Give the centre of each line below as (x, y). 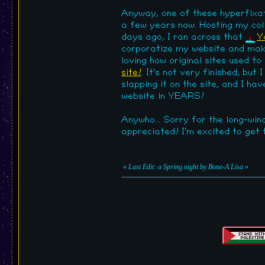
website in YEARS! (163, 96)
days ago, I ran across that (183, 37)
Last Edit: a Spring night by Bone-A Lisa (186, 167)
